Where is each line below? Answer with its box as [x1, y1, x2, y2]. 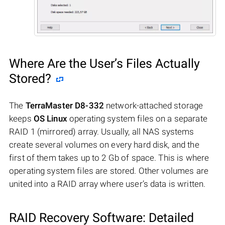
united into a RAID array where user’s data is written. [9, 178, 206, 189]
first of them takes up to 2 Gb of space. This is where [9, 152, 209, 163]
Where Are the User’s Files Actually [9, 56, 200, 71]
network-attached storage [103, 100, 203, 110]
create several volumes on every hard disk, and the [9, 139, 199, 150]
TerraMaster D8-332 [25, 100, 104, 110]
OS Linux [33, 113, 67, 124]
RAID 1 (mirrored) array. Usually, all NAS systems [9, 126, 194, 137]
